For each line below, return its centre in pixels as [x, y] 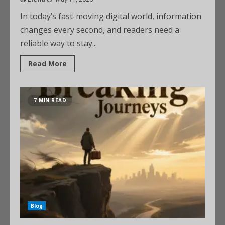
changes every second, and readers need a [100, 30]
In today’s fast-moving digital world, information [111, 16]
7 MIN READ [50, 100]
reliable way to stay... [59, 43]
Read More [47, 64]
